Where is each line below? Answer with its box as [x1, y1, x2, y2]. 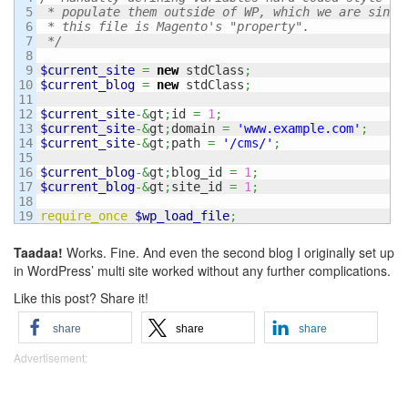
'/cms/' [222, 136, 273, 150]
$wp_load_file [135, 209, 229, 223]
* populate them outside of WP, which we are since [40, 5, 404, 19]
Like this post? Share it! [14, 289, 148, 307]
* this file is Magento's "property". [40, 19, 310, 34]
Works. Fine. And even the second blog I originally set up [63, 243, 394, 261]
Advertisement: [14, 350, 87, 365]
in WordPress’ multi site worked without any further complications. [14, 261, 391, 280]
